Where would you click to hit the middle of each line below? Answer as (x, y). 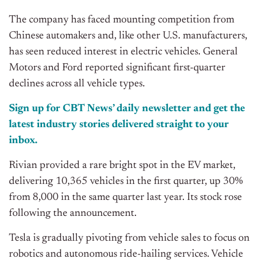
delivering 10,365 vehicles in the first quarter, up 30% (126, 182)
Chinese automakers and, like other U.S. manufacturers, (128, 36)
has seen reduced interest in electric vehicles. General (123, 52)
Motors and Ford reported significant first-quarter (117, 68)
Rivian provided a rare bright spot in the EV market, (122, 166)
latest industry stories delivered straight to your (119, 125)
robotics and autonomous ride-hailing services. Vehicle (126, 255)
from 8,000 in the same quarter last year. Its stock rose (125, 198)
